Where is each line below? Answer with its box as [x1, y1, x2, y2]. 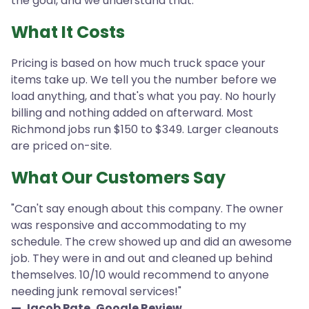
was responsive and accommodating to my [11, 217, 246, 234]
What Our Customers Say [11, 166, 226, 190]
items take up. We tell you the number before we [11, 72, 277, 88]
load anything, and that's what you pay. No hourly [11, 88, 276, 105]
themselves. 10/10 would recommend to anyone [11, 267, 269, 283]
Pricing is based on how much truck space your [11, 55, 266, 72]
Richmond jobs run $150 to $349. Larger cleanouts [11, 121, 279, 138]
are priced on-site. [11, 138, 112, 154]
